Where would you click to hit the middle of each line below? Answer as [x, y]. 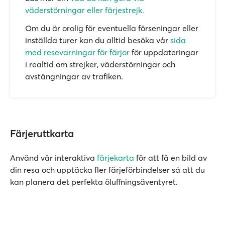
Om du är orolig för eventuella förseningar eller [112, 28]
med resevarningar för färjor [77, 52]
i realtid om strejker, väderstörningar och [100, 64]
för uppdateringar [164, 52]
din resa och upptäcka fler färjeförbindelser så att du [107, 170]
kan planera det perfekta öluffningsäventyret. [94, 182]
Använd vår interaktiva [53, 158]
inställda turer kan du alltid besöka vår [98, 40]
